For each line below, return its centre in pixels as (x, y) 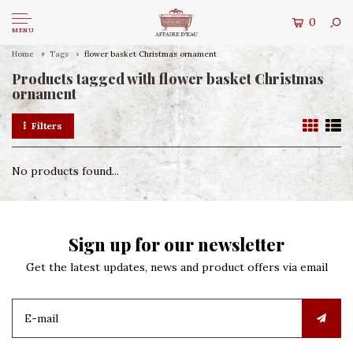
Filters (47, 126)
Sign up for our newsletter (176, 244)
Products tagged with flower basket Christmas (168, 79)
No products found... (65, 171)
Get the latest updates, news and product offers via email (176, 267)
